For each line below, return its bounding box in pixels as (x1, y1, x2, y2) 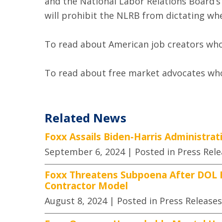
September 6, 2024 (44, 146, 125, 158)
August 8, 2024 (44, 194, 107, 207)
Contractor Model (44, 179, 128, 193)
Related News (44, 110, 126, 126)
